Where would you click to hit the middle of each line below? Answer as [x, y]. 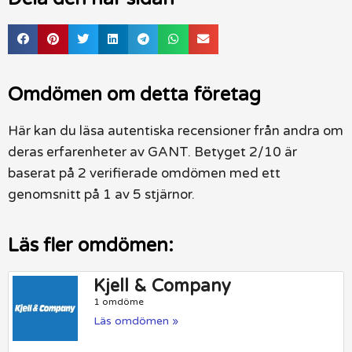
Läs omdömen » [136, 321]
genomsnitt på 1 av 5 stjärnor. [101, 194]
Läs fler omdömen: [91, 246]
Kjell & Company [163, 286]
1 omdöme [119, 302]
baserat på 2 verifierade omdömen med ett [144, 173]
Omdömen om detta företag [134, 95]
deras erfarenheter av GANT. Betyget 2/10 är [152, 152]
